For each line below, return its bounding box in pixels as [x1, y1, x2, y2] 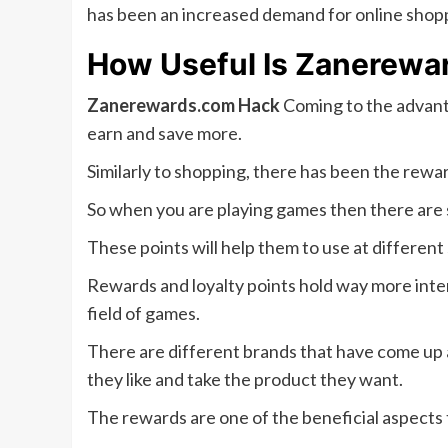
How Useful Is [87, 46, 288, 82]
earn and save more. [87, 122, 242, 144]
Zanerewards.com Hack [87, 94, 280, 116]
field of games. [87, 302, 200, 324]
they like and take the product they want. [87, 368, 403, 390]
